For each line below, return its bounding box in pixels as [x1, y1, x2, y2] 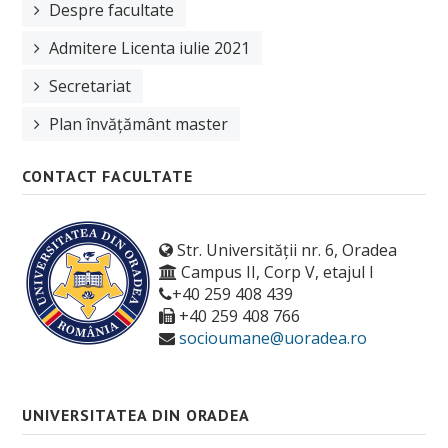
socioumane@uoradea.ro [179, 327, 367, 350]
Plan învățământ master [49, 112, 228, 135]
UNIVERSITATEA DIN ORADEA [22, 405, 250, 426]
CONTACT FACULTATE [22, 165, 193, 186]
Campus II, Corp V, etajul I [177, 261, 374, 284]
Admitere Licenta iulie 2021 [49, 36, 250, 59]
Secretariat [49, 74, 131, 97]
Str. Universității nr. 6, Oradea [173, 239, 397, 262]
